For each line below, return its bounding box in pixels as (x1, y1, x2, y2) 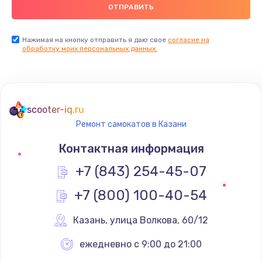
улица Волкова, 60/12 (110, 214, 208, 226)
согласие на (168, 35, 209, 44)
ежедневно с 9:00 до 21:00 (80, 238, 202, 250)
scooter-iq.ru (27, 104, 84, 115)
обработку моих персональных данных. (22, 44, 157, 53)
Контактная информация (58, 141, 204, 156)
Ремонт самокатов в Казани (75, 119, 187, 129)
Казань (73, 214, 105, 226)
